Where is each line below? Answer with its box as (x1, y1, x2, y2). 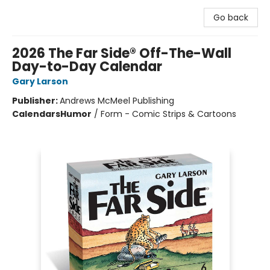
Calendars (12, 108, 60, 120)
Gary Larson (12, 75, 68, 87)
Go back (213, 11, 248, 24)
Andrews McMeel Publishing (60, 95, 174, 107)
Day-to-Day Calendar (12, 57, 162, 76)
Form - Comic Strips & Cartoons (101, 108, 236, 120)
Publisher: (12, 95, 60, 107)
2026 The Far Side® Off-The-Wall (12, 44, 231, 63)
